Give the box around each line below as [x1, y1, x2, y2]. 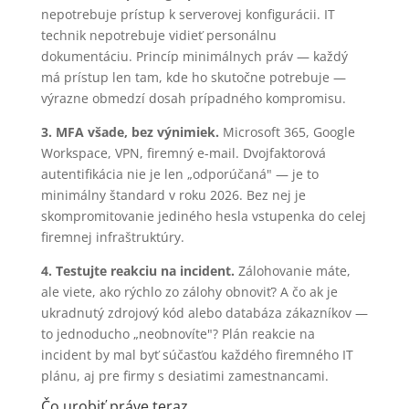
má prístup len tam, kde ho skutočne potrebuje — [40, 68, 346, 86]
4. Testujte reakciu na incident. [40, 261, 235, 279]
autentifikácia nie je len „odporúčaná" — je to [40, 164, 319, 183]
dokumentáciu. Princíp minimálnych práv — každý [40, 47, 348, 65]
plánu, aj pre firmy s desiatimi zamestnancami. [40, 366, 329, 384]
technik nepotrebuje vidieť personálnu [40, 26, 277, 44]
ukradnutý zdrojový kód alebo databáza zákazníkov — [40, 303, 368, 321]
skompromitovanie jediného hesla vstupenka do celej [40, 206, 366, 225]
